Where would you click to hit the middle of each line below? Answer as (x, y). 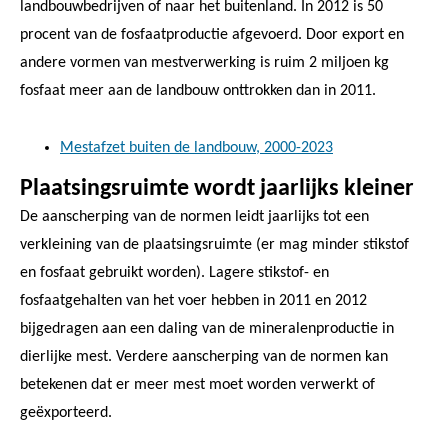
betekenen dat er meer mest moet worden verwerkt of (197, 384)
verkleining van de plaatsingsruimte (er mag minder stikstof (214, 244)
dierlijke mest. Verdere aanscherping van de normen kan (204, 356)
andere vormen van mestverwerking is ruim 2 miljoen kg (204, 62)
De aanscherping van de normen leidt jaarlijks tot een (194, 216)
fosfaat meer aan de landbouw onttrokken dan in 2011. (198, 90)
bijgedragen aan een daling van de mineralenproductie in (207, 328)
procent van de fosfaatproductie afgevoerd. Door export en (212, 34)
